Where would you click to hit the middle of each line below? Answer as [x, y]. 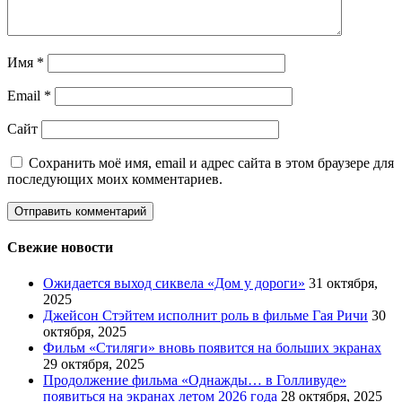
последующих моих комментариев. [115, 179]
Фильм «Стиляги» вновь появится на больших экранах [212, 347]
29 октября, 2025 [94, 363]
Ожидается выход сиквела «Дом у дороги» [174, 283]
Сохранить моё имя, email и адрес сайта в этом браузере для [211, 163]
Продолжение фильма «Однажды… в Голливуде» [195, 380]
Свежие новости [60, 248]
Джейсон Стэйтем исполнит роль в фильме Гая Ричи [205, 315]
